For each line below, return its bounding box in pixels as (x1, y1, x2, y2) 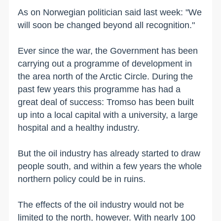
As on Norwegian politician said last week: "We (18, 7, 202, 17)
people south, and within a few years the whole (18, 161, 202, 171)
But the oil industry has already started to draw (18, 148, 201, 158)
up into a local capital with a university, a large (18, 110, 198, 120)
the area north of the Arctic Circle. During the (18, 71, 193, 81)
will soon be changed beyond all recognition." (18, 20, 195, 30)
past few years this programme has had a (18, 84, 181, 94)
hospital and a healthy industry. (18, 122, 140, 133)
